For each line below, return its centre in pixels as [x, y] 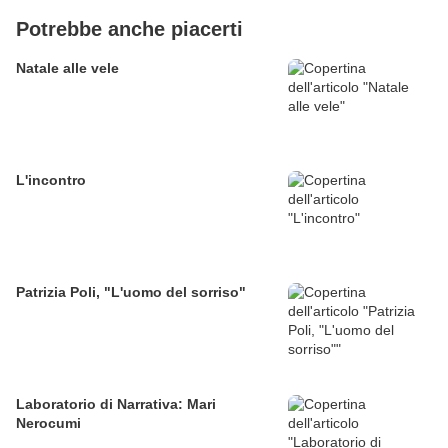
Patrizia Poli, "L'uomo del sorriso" [131, 292]
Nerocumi [48, 423]
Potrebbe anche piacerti [129, 29]
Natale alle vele [67, 68]
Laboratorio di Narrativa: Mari [116, 404]
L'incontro [51, 180]
